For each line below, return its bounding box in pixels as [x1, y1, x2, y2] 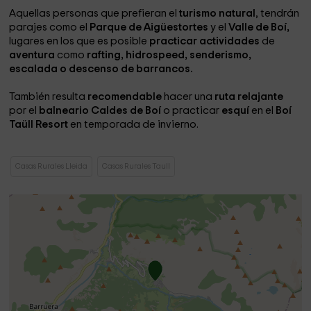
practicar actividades [149, 36, 262, 47]
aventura [9, 50, 58, 60]
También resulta [9, 92, 88, 102]
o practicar [161, 106, 222, 116]
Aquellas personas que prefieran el [9, 8, 180, 19]
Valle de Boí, [228, 22, 290, 33]
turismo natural [179, 8, 256, 19]
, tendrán [255, 8, 300, 19]
